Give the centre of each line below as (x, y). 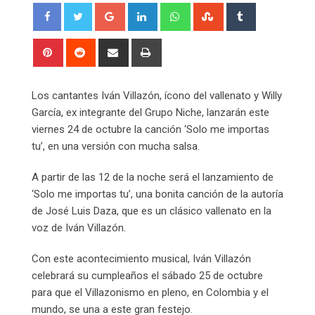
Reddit (108, 46)
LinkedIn (174, 10)
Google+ (142, 10)
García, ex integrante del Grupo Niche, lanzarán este (150, 112)
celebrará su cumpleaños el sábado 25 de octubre (147, 275)
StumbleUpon (252, 10)
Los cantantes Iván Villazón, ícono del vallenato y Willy (157, 95)
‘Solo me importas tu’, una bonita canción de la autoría (157, 194)
